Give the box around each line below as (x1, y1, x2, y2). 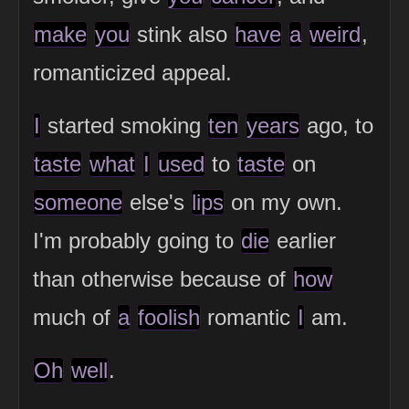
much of (33, 305, 117, 330)
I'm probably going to (33, 228, 240, 254)
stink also (131, 22, 234, 47)
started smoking (41, 113, 207, 139)
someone (34, 190, 122, 215)
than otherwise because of (33, 267, 292, 292)
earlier (270, 228, 336, 254)
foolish (138, 305, 200, 330)
